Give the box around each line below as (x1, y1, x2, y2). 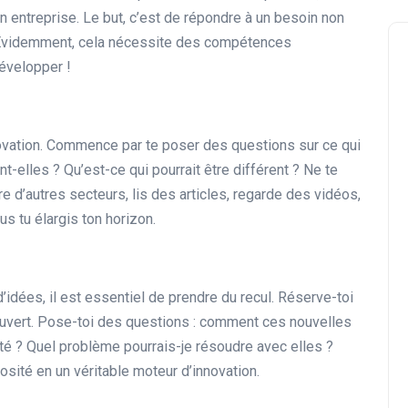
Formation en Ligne (177, 153, 278, 167)
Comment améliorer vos (148, 334, 379, 360)
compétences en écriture (148, 360, 386, 385)
